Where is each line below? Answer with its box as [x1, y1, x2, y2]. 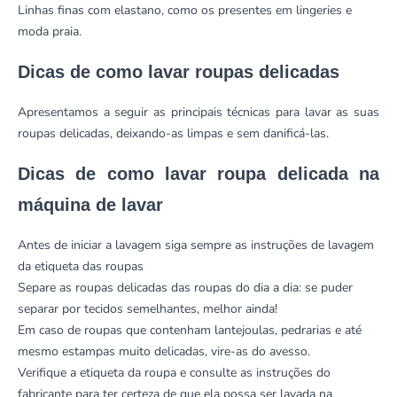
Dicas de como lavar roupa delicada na [18, 164, 379, 184]
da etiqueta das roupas [18, 258, 144, 276]
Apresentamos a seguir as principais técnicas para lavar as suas [18, 104, 379, 121]
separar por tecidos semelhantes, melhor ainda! [18, 300, 281, 318]
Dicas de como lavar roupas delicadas [18, 62, 345, 82]
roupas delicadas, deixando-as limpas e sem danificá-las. [18, 125, 336, 143]
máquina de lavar [18, 195, 163, 215]
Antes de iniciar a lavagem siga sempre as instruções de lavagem [18, 237, 374, 254]
